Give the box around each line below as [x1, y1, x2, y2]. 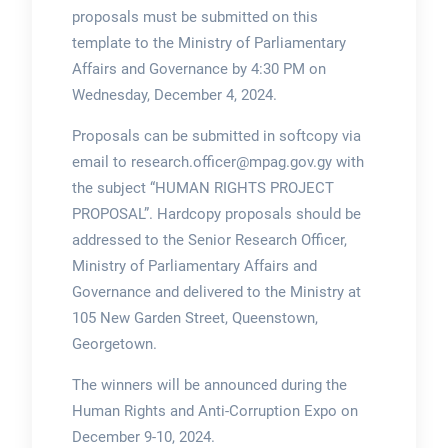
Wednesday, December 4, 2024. [71, 85, 277, 104]
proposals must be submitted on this [71, 7, 318, 26]
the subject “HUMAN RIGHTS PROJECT [71, 178, 334, 197]
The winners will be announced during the [71, 375, 347, 394]
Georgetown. [71, 334, 157, 353]
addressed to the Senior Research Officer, [71, 230, 347, 249]
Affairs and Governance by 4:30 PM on [71, 59, 326, 78]
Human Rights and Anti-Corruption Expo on [71, 401, 358, 420]
